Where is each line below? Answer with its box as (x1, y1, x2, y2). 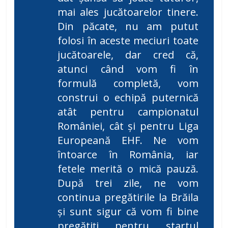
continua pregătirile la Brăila (58, 190, 198, 205)
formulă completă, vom (58, 76, 198, 91)
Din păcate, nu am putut (58, 19, 198, 34)
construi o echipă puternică (58, 91, 198, 105)
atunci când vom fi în (58, 62, 198, 76)
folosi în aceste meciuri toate (58, 34, 198, 48)
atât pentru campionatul (58, 105, 198, 119)
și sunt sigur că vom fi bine (58, 205, 198, 219)
